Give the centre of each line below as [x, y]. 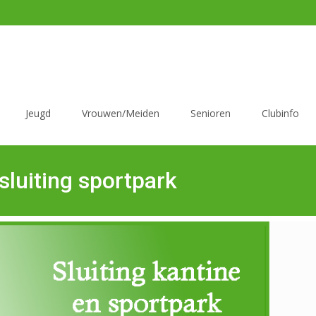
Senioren [211, 113]
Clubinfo [280, 113]
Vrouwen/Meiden [121, 113]
